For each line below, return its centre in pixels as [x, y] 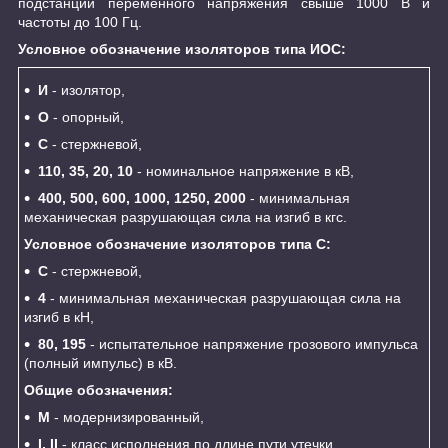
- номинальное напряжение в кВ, [243, 170]
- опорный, [86, 116]
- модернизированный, [127, 416]
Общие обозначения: [98, 389]
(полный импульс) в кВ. [100, 362]
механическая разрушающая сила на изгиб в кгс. [185, 216]
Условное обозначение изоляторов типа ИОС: [182, 48]
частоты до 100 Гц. [80, 21]
